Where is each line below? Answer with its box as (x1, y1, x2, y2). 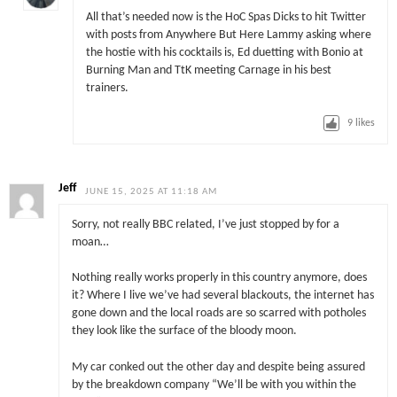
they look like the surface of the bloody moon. (71, 325, 297, 338)
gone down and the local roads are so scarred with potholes (71, 307, 366, 320)
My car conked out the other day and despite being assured (71, 361, 365, 373)
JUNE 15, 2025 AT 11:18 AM (85, 186, 218, 197)
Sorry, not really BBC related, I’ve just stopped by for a (71, 219, 339, 231)
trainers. (85, 82, 128, 94)
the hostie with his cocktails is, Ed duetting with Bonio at (85, 46, 363, 58)
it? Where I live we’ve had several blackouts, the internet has (71, 290, 374, 302)
